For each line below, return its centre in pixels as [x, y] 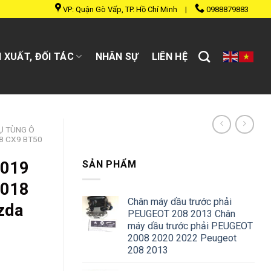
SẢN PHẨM [109, 165]
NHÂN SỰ [117, 56]
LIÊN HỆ [169, 56]
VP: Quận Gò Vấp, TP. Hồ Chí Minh [121, 9]
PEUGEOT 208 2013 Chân [181, 214]
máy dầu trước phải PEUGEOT [190, 226]
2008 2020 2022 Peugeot [182, 238]
